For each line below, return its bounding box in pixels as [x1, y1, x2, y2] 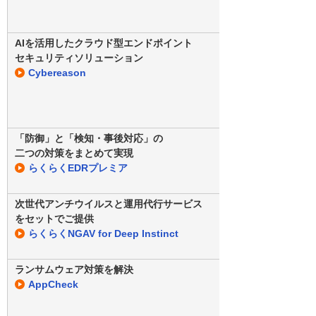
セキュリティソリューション [15, 51, 143, 63]
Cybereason [28, 66, 86, 78]
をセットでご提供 [15, 212, 94, 224]
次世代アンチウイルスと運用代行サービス [15, 197, 202, 209]
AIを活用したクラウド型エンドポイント [15, 37, 193, 49]
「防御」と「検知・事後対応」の [15, 132, 163, 144]
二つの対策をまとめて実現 [15, 147, 133, 159]
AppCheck [28, 278, 78, 290]
